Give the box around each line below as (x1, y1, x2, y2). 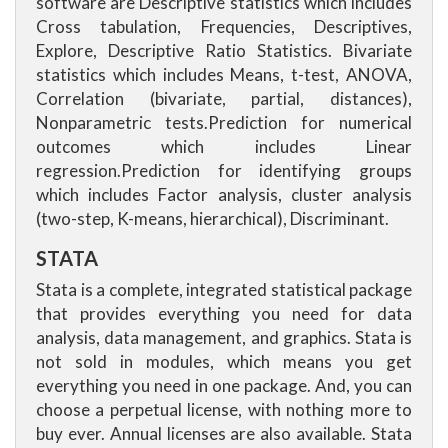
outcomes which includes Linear (36, 136, 412, 157)
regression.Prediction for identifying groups (36, 160, 412, 181)
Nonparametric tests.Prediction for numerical (36, 112, 412, 133)
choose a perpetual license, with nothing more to (36, 399, 412, 420)
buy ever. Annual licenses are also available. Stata (36, 423, 412, 444)
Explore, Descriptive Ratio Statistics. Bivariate (36, 40, 412, 61)
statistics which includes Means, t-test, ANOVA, (36, 64, 412, 85)
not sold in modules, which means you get (36, 351, 412, 372)
